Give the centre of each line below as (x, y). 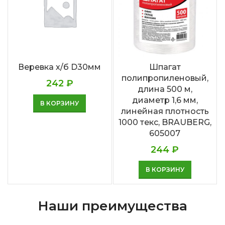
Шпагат (165, 67)
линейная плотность (165, 111)
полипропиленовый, (165, 78)
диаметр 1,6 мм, (165, 100)
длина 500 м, (165, 89)
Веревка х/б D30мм (60, 67)
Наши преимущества (113, 206)
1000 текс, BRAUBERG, (165, 123)
